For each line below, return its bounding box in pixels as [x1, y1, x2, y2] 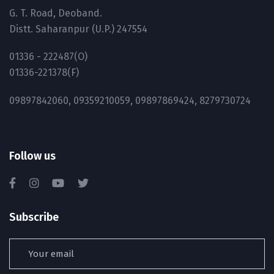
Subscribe [9, 210, 59, 224]
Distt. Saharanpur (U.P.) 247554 [9, 23, 147, 35]
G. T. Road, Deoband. [9, 7, 102, 19]
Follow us [9, 149, 56, 163]
